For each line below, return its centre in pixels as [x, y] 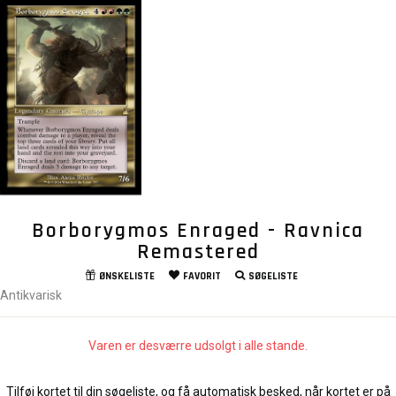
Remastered [198, 252]
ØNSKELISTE [126, 277]
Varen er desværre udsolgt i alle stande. [198, 346]
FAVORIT [202, 277]
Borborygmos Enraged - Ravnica [198, 231]
